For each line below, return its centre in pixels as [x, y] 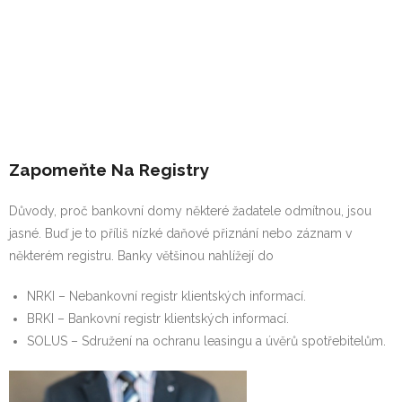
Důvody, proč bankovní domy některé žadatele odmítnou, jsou [190, 211]
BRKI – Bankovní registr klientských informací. [158, 319]
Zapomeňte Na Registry [109, 170]
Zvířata [55, 75]
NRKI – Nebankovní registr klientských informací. [166, 296]
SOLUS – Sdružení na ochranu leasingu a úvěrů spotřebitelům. [206, 341]
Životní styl [67, 34]
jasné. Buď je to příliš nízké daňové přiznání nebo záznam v [180, 233]
